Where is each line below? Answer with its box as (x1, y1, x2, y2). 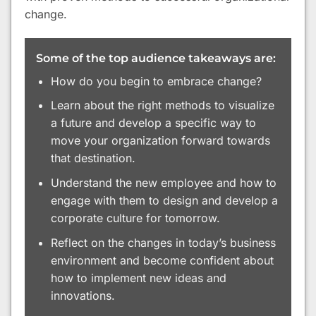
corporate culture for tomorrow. (50, 211, 220, 226)
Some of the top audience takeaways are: (36, 51, 276, 65)
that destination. (50, 151, 135, 166)
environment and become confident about (50, 253, 274, 267)
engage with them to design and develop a (50, 193, 278, 208)
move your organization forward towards (50, 133, 270, 148)
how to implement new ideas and (50, 270, 226, 285)
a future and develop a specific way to (50, 116, 256, 130)
